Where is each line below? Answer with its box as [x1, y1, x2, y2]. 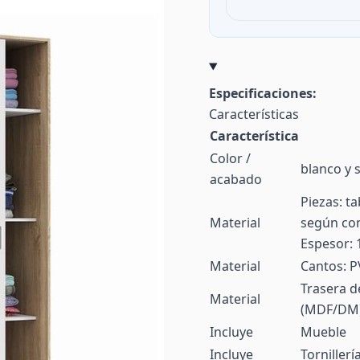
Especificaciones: [209, 84, 317, 102]
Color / [210, 149, 251, 167]
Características [209, 105, 299, 123]
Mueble [301, 323, 346, 341]
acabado [210, 170, 262, 188]
